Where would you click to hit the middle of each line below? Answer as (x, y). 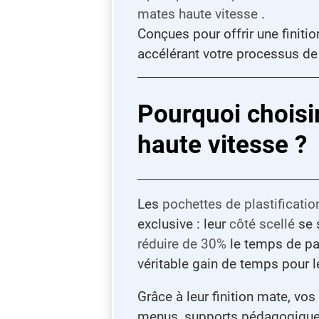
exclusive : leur (183, 224)
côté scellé (262, 224)
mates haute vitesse (197, 14)
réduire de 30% (182, 244)
